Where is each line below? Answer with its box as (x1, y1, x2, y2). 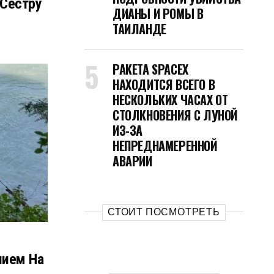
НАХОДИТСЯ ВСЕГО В (113, 75, 215, 94)
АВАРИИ (113, 152, 152, 170)
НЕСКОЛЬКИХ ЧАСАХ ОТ (113, 91, 228, 109)
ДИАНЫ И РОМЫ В (113, 4, 204, 23)
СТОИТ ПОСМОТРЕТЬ (108, 206, 220, 218)
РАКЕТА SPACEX (113, 60, 188, 78)
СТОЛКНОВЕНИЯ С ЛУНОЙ (113, 106, 239, 124)
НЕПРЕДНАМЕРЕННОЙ (113, 136, 218, 155)
